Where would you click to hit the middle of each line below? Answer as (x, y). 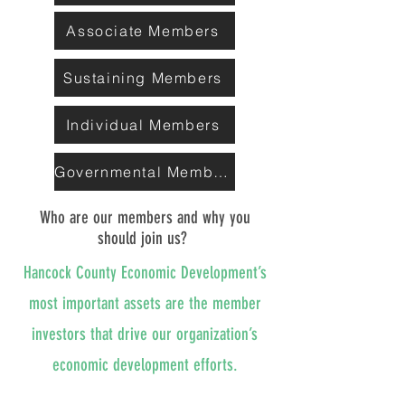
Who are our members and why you (145, 217)
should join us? (145, 238)
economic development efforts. (145, 365)
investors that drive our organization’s (145, 334)
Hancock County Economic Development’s (145, 273)
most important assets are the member (145, 303)
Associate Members (143, 31)
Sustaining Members (143, 78)
